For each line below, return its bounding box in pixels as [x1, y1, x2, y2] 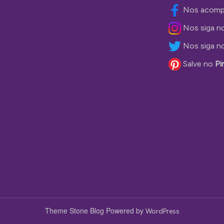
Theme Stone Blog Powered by [44, 205, 145, 215]
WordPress [145, 206, 179, 215]
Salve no [182, 58, 215, 68]
